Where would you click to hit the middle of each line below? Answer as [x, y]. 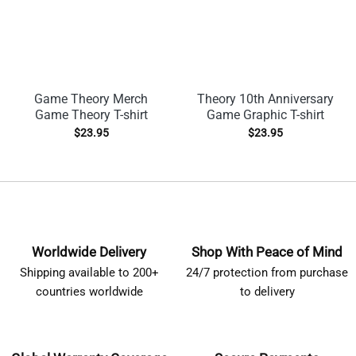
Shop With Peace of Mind [267, 252]
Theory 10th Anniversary [265, 99]
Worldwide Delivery [89, 252]
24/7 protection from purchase [267, 272]
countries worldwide [89, 291]
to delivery [267, 291]
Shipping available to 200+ [89, 272]
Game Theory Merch [91, 99]
